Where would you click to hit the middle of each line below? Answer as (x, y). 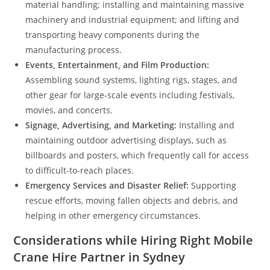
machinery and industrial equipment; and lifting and (133, 20)
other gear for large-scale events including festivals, (130, 95)
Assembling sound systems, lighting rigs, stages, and (132, 80)
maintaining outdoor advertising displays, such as (126, 140)
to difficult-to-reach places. (80, 171)
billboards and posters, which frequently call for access (137, 155)
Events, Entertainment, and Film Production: (118, 65)
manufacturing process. (74, 50)
